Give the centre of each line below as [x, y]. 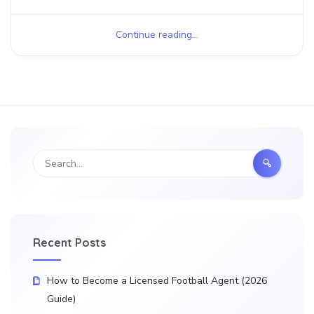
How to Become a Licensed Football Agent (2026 [157, 281]
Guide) [61, 299]
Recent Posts [69, 243]
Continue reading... [157, 35]
